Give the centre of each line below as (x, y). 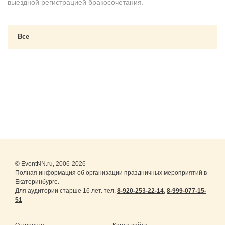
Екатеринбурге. (37, 182)
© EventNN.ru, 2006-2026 (50, 164)
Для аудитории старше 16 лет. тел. (66, 191)
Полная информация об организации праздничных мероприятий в (111, 173)
